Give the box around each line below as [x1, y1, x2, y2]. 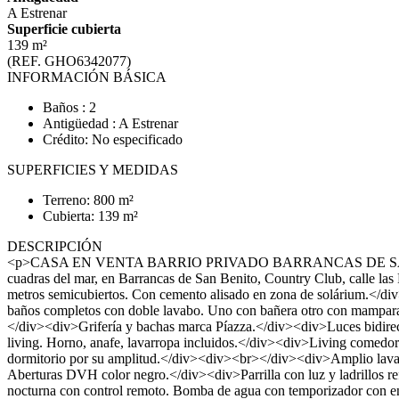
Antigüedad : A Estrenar [43, 116, 178, 131]
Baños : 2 [43, 100, 96, 115]
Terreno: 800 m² [43, 192, 134, 208]
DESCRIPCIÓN [7, 239, 102, 254]
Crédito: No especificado [43, 132, 183, 147]
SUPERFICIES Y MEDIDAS [7, 162, 178, 177]
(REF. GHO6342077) [7, 53, 131, 69]
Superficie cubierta [7, 21, 121, 37]
